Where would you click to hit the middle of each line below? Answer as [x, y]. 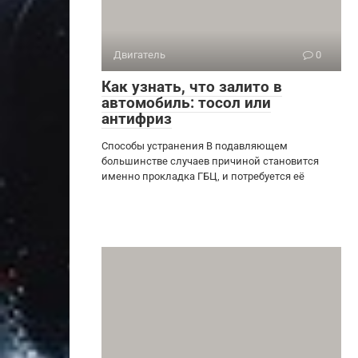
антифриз [137, 118]
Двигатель [139, 54]
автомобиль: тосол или [186, 102]
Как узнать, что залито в [192, 86]
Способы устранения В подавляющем [195, 145]
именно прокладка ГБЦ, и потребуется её [203, 176]
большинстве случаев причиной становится [210, 161]
